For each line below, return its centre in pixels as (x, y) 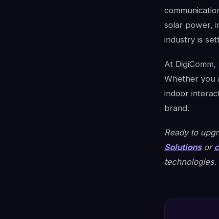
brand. (177, 108)
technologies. (190, 162)
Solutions (183, 147)
